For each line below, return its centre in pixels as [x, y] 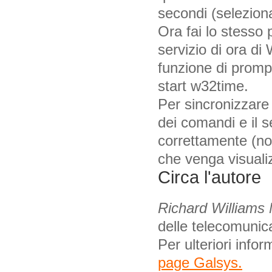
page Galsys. [200, 262]
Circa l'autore [209, 177]
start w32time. [203, 86]
